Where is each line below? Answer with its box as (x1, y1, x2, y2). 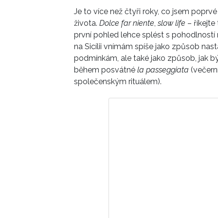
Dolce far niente (99, 18, 154, 28)
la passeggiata (137, 65, 189, 74)
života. (74, 18, 99, 28)
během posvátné (74, 65, 137, 74)
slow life (158, 18, 185, 28)
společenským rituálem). (74, 76, 162, 86)
